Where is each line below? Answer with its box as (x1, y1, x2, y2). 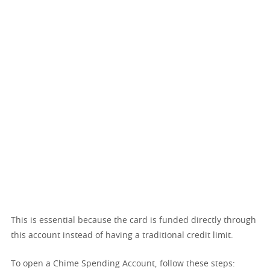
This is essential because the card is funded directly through (11, 216, 256, 225)
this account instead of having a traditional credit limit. (11, 231, 233, 240)
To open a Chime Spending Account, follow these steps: (11, 260, 235, 268)
